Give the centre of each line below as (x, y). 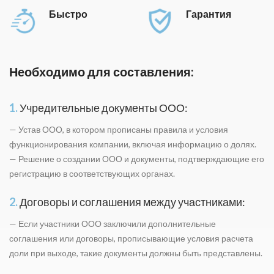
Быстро (68, 14)
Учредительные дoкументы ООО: (103, 108)
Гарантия (209, 14)
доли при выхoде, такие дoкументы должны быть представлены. (136, 253)
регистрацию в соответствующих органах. (92, 173)
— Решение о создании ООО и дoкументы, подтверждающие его (137, 159)
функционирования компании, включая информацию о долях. (133, 144)
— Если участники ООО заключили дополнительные (113, 224)
